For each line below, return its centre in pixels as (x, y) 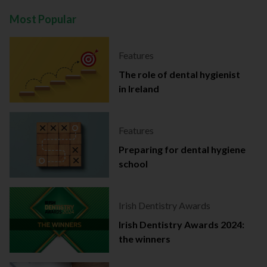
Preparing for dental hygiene (182, 150)
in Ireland (139, 89)
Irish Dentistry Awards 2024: (181, 225)
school (133, 164)
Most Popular (43, 19)
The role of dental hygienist (179, 74)
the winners (144, 239)
